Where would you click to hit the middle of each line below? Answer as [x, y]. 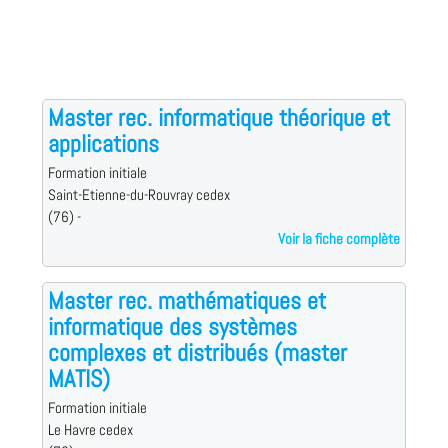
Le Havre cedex [90, 430]
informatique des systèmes [172, 327]
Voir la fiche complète [339, 239]
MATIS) [78, 379]
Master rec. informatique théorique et [218, 118]
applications [103, 144]
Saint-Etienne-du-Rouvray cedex [138, 195]
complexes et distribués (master [197, 353]
